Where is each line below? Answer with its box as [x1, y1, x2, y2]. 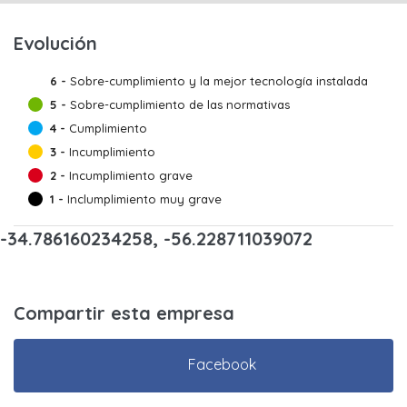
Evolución [14, 32, 97, 55]
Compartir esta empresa [14, 302, 234, 324]
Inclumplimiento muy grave [67, 192, 222, 206]
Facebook [187, 355, 256, 373]
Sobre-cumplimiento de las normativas [70, 97, 290, 112]
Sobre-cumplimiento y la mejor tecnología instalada [70, 74, 368, 88]
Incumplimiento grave [69, 168, 193, 183]
